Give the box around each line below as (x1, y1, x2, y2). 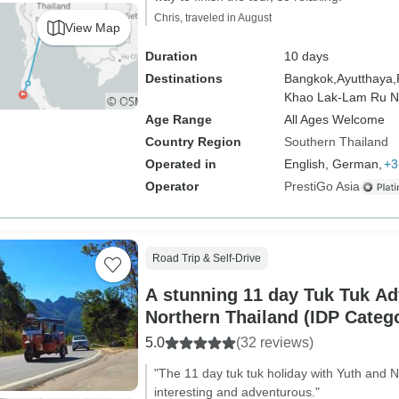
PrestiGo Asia (283, 179, 360, 193)
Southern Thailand (283, 134, 388, 149)
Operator (144, 179, 199, 193)
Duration (144, 49, 198, 63)
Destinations (144, 71, 223, 85)
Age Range (144, 112, 212, 126)
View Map (64, 20, 120, 35)
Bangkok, (283, 71, 337, 85)
